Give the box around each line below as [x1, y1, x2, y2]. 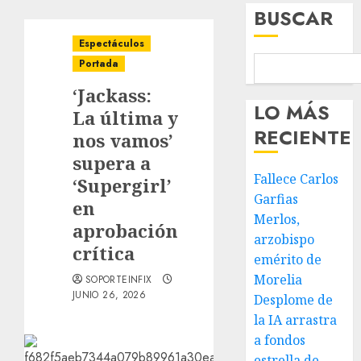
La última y [73, 106, 178, 130]
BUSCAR [254, 4, 334, 32]
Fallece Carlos [254, 170, 339, 188]
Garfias [254, 190, 299, 208]
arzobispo [254, 230, 315, 248]
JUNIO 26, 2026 [73, 288, 147, 302]
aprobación [73, 218, 178, 243]
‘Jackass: [73, 83, 151, 107]
